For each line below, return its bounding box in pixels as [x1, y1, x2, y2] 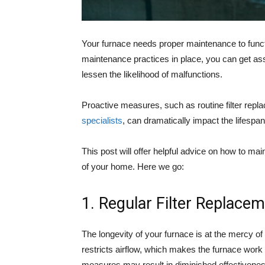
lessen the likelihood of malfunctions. [82, 69, 222, 79]
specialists [82, 115, 122, 125]
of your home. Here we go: [82, 161, 184, 172]
